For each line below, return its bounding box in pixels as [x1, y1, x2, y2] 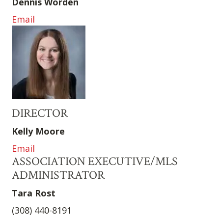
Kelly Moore [12, 125, 65, 137]
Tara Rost [12, 187, 55, 199]
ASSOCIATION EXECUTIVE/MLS [12, 154, 178, 169]
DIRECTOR [12, 106, 68, 121]
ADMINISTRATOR [12, 167, 105, 183]
